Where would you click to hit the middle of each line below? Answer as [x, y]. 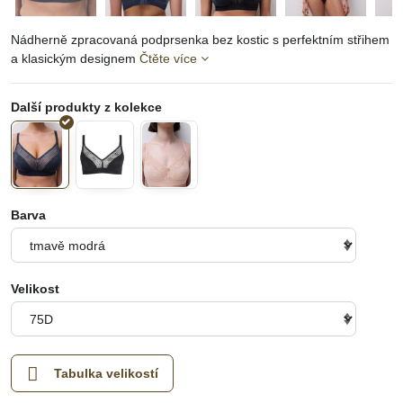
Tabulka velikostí [106, 373]
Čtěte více [168, 58]
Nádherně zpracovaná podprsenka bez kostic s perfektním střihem [200, 40]
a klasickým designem [75, 58]
